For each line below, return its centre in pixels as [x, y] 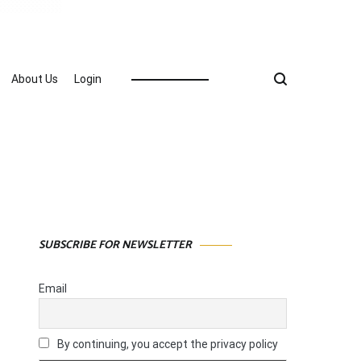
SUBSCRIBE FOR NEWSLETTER [115, 245]
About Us [35, 79]
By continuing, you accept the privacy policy [166, 344]
